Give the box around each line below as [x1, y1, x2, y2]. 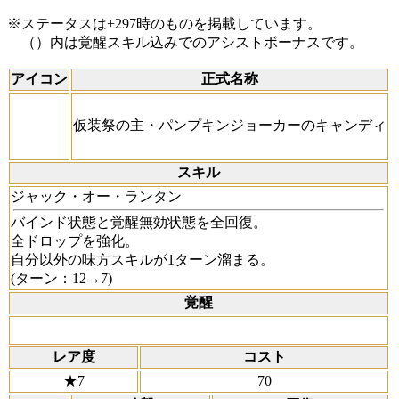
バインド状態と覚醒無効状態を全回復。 [11, 215, 267, 231]
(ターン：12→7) [11, 271, 112, 287]
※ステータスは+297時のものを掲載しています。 [7, 16, 322, 32]
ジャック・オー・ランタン [11, 189, 182, 205]
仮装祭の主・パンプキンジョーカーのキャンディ [73, 118, 387, 134]
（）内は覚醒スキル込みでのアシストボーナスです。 [7, 35, 363, 51]
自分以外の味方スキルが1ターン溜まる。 [11, 252, 274, 268]
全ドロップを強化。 [11, 233, 139, 249]
